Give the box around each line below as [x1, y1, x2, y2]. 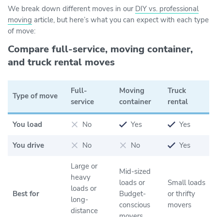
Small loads [168, 177, 205, 187]
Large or [71, 161, 97, 171]
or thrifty [168, 188, 195, 199]
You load [13, 119, 42, 129]
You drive [13, 140, 44, 150]
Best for [13, 188, 39, 199]
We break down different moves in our [8, 3, 135, 14]
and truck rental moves [8, 55, 115, 69]
